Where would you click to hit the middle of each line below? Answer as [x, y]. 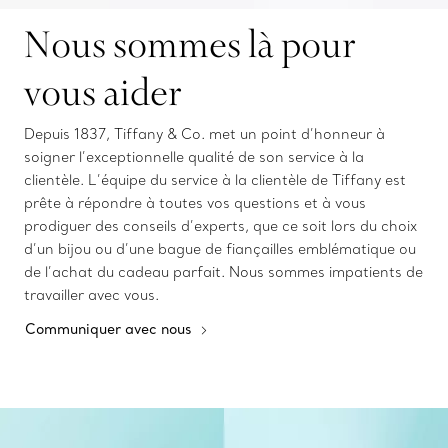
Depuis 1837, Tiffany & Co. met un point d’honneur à [204, 134]
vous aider [103, 92]
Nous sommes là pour [190, 44]
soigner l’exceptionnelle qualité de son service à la [194, 157]
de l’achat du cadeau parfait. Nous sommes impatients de [223, 272]
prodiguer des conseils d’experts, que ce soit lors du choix [220, 226]
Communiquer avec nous [110, 329]
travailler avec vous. [91, 295]
